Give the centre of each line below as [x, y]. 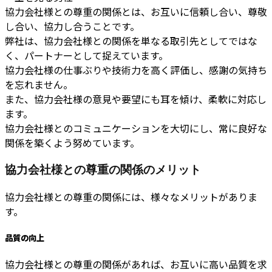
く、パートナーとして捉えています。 [87, 56]
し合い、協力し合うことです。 [72, 26]
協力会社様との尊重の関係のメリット [103, 169]
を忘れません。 [39, 85]
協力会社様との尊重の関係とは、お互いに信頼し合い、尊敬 [136, 12]
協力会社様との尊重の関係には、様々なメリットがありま [131, 196]
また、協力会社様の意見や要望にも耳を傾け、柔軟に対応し [136, 99]
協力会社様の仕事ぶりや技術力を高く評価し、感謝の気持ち [136, 70]
